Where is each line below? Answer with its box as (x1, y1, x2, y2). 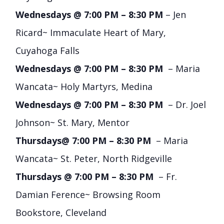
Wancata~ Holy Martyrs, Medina (15, 80, 153, 93)
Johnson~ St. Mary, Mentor (15, 116, 130, 129)
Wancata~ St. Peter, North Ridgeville (15, 152, 172, 165)
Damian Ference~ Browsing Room (15, 188, 161, 201)
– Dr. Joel (165, 98, 206, 111)
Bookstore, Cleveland (15, 206, 107, 219)
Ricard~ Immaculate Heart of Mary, (15, 26, 166, 39)
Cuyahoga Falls (15, 44, 80, 57)
